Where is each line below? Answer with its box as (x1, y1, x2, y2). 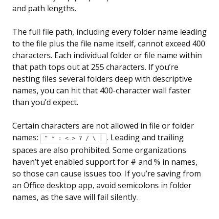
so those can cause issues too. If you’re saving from (12, 168, 201, 179)
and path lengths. (12, 3, 76, 14)
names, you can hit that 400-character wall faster (12, 85, 191, 96)
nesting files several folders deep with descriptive (12, 73, 192, 85)
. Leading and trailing (107, 132, 184, 143)
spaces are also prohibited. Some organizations (12, 145, 186, 156)
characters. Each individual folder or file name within (12, 50, 202, 61)
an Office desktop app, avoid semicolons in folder (12, 180, 192, 191)
